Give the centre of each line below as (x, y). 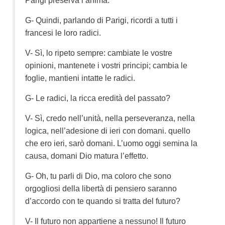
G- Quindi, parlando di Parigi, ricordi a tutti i (101, 20)
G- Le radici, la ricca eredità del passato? (98, 98)
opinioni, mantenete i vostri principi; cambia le (106, 65)
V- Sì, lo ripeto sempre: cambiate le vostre (99, 53)
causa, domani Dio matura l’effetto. (87, 156)
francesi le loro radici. (63, 33)
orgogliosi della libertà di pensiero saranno (101, 188)
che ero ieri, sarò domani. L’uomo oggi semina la (111, 143)
